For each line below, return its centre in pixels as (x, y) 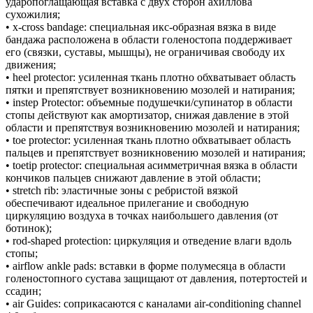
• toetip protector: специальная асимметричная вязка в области (152, 165)
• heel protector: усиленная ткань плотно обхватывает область (151, 77)
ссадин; (23, 291)
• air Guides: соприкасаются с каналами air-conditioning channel (153, 303)
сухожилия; (33, 14)
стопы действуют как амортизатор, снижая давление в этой (147, 115)
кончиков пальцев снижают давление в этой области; (133, 177)
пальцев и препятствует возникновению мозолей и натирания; (155, 152)
